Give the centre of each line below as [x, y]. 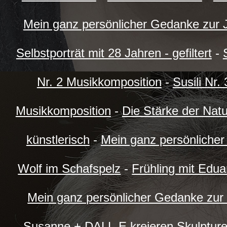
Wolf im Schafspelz [69, 169]
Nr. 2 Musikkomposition [99, 82]
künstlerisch [58, 140]
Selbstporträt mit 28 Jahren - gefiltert [114, 53]
